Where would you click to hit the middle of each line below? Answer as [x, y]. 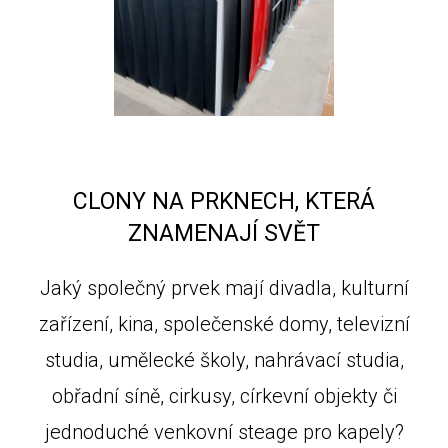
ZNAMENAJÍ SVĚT [224, 233]
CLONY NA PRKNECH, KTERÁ [224, 201]
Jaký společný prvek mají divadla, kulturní [224, 288]
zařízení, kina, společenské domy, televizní [224, 324]
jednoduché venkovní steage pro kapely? [224, 432]
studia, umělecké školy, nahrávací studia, [224, 360]
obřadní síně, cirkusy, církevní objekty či [224, 396]
